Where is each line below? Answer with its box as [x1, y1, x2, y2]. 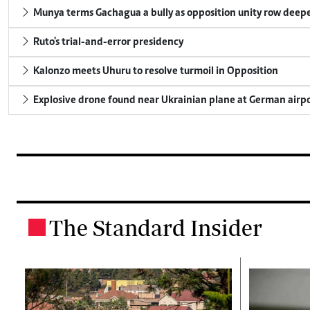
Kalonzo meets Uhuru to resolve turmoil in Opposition [31, 66, 278, 77]
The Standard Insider [49, 215, 262, 240]
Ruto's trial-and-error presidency [31, 37, 183, 48]
